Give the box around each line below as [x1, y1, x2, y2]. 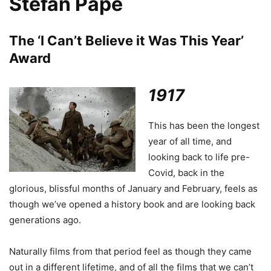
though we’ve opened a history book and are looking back [9, 198, 255, 211]
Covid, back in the [148, 167, 224, 179]
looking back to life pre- [148, 151, 250, 163]
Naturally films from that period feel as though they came [9, 246, 252, 258]
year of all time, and [148, 135, 232, 148]
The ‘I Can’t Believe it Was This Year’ [9, 33, 244, 49]
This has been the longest [148, 120, 260, 132]
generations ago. [9, 214, 81, 226]
